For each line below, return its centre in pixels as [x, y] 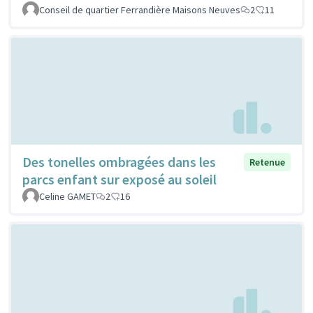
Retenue [267, 162]
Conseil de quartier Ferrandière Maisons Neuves [140, 9]
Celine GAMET [67, 197]
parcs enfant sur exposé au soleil [119, 180]
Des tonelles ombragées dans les [119, 162]
